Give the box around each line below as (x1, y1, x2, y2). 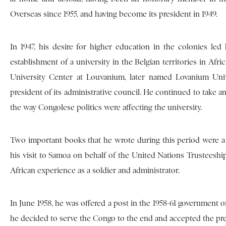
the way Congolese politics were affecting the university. (10, 102, 202, 112)
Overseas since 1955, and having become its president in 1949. (10, 9, 217, 19)
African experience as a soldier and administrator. (10, 165, 180, 175)
